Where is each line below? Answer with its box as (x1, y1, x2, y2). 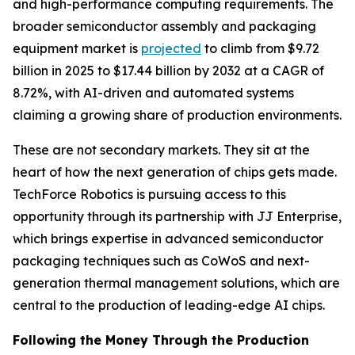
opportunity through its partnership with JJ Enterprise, (13, 208, 342, 224)
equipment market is (13, 40, 141, 56)
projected (141, 40, 201, 56)
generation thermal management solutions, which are (13, 274, 340, 291)
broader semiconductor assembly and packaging (13, 17, 316, 34)
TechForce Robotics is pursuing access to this (13, 185, 286, 202)
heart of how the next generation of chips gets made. (13, 163, 337, 180)
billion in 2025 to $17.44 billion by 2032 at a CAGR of (13, 62, 324, 78)
